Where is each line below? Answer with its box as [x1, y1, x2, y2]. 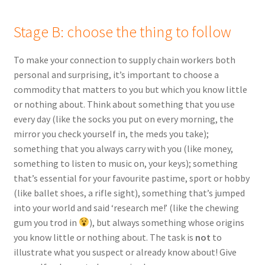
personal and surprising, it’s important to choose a [13, 68, 219, 80]
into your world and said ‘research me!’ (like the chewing [13, 201, 239, 214]
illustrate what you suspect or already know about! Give [13, 245, 237, 258]
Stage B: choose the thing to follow [13, 22, 231, 41]
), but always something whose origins [89, 216, 244, 228]
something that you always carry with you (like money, [13, 142, 233, 154]
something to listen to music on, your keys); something [13, 157, 238, 169]
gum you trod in [13, 216, 79, 228]
